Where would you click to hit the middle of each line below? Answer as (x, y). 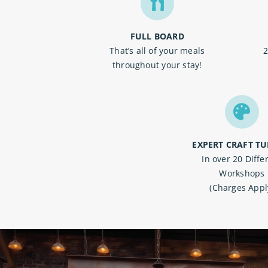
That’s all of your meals (157, 50)
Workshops (242, 173)
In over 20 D (226, 159)
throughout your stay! (157, 65)
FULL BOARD (157, 36)
